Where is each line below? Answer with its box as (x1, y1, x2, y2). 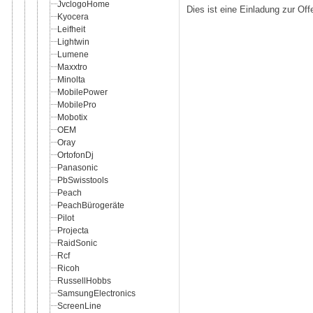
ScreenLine (57, 300, 101, 311)
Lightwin (57, 36, 89, 47)
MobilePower (57, 87, 108, 97)
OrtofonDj (57, 150, 94, 160)
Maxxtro (57, 61, 87, 72)
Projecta (57, 225, 89, 235)
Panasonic (57, 162, 98, 173)
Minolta (57, 74, 85, 85)
